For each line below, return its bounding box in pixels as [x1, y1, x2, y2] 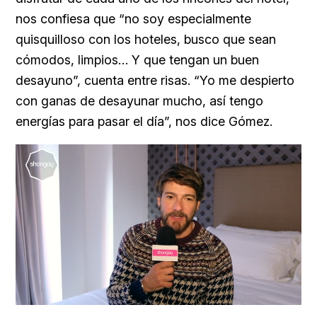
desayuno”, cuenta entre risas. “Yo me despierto [16, 72, 294, 88]
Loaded [146, 292, 173, 301]
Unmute [100, 293, 126, 301]
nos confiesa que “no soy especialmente [16, 11, 251, 26]
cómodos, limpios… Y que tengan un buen [16, 52, 259, 67]
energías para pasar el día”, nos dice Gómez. [16, 113, 272, 129]
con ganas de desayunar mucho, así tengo [16, 93, 263, 108]
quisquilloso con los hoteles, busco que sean [16, 31, 276, 47]
